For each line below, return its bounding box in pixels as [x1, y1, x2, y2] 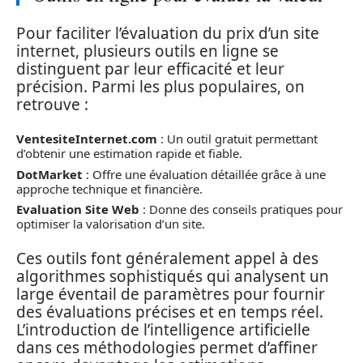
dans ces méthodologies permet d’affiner [16, 336, 318, 358]
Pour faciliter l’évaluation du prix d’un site [16, 22, 319, 44]
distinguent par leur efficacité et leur [16, 58, 284, 79]
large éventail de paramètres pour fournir [16, 283, 325, 305]
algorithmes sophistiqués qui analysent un [16, 265, 329, 287]
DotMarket [16, 165, 83, 182]
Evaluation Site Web [16, 201, 139, 217]
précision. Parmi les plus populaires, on [16, 75, 305, 97]
